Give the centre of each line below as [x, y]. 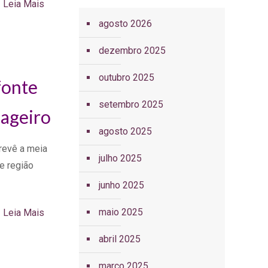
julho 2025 [120, 158]
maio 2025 [121, 212]
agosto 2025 [125, 131]
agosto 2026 [125, 24]
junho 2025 [121, 185]
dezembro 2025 [132, 51]
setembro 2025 [131, 104]
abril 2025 [119, 239]
